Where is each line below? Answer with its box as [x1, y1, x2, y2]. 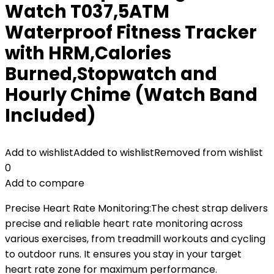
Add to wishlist [5, 146, 73, 160]
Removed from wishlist [154, 146, 263, 160]
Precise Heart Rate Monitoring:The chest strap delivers [5, 201, 268, 215]
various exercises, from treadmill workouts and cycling [5, 232, 265, 246]
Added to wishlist [73, 146, 154, 160]
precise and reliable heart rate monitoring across [5, 217, 243, 231]
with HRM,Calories [5, 41, 171, 65]
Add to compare [5, 176, 84, 190]
